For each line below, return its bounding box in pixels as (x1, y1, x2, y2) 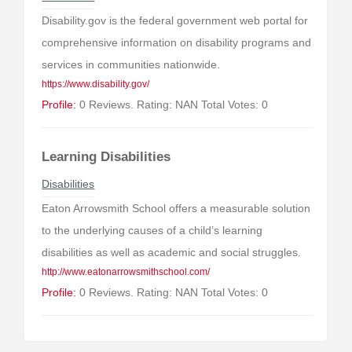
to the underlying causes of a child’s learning (42, 224, 263, 236)
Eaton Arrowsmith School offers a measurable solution (42, 202, 311, 214)
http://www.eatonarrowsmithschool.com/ (42, 267, 211, 277)
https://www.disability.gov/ (42, 79, 150, 89)
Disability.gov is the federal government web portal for (42, 14, 309, 27)
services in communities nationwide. (42, 58, 221, 71)
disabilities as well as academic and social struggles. (42, 246, 302, 258)
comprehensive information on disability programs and (42, 36, 312, 49)
